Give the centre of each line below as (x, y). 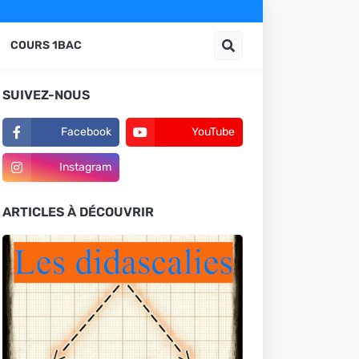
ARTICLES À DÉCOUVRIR (78, 212)
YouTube (213, 132)
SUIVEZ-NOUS (46, 95)
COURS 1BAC (46, 45)
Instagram (85, 167)
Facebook (86, 132)
